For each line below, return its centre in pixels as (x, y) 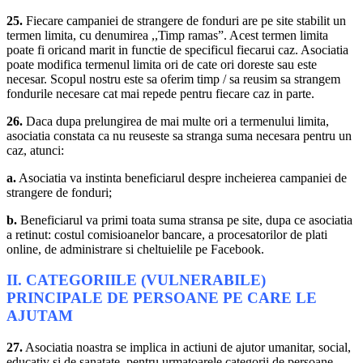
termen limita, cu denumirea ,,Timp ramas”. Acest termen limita (167, 35)
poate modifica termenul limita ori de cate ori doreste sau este (162, 64)
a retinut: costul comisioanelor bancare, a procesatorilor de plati (167, 234)
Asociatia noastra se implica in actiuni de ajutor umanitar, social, (187, 347)
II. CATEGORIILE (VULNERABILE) (136, 280)
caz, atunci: (35, 150)
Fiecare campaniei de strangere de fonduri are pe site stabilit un (184, 20)
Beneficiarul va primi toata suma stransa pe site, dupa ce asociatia (185, 220)
